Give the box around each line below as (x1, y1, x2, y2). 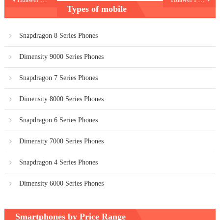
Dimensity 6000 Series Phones (19, 179, 104, 187)
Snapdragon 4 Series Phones (19, 158, 98, 166)
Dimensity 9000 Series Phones (19, 53, 104, 60)
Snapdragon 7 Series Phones (19, 74, 98, 82)
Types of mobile (67, 3, 127, 14)
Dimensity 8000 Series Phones (19, 95, 104, 103)
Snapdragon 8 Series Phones (19, 31, 98, 39)
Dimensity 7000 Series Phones (19, 137, 104, 145)
